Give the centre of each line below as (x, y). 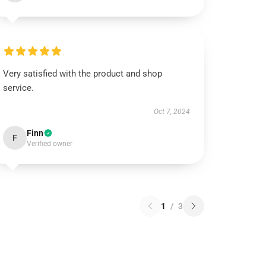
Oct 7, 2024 (172, 112)
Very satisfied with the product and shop (83, 74)
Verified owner (50, 144)
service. (19, 88)
